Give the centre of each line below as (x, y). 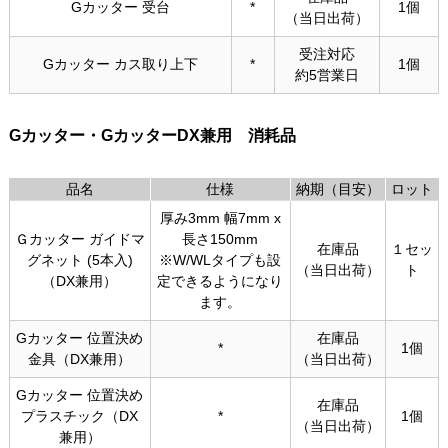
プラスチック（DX (80, 415)
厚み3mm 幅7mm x (220, 217)
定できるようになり (220, 280)
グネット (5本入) (79, 259)
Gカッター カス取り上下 (120, 63)
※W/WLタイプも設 (220, 259)
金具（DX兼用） (80, 358)
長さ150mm (220, 238)
